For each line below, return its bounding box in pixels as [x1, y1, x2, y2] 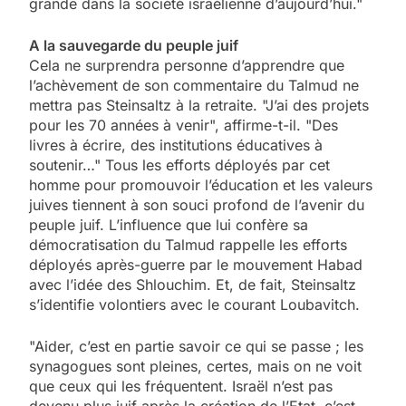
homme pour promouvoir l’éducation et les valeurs [29, 175, 372, 194]
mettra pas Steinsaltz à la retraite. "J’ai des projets [29, 95, 369, 114]
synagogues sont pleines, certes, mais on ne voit [29, 356, 362, 375]
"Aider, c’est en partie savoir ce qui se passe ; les [29, 336, 363, 355]
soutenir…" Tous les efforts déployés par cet [29, 155, 330, 174]
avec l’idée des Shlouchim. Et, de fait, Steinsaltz [29, 275, 356, 294]
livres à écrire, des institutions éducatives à [29, 135, 323, 154]
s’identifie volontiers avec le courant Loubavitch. [29, 295, 360, 314]
